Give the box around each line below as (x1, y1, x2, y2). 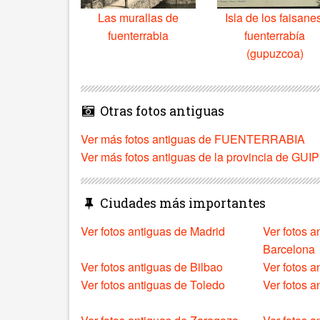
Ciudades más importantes (96, 194, 266, 211)
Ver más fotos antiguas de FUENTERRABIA (81, 130, 305, 147)
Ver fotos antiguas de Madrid (81, 222, 225, 239)
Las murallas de (98, 9, 179, 26)
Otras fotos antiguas (96, 102, 224, 119)
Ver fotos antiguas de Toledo (81, 276, 225, 293)
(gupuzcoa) (246, 44, 304, 61)
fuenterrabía (244, 26, 306, 44)
